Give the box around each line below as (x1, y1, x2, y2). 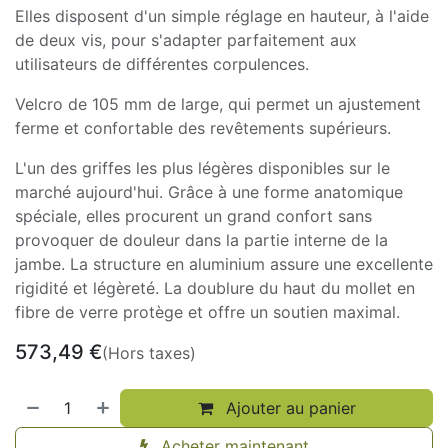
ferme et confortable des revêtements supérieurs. (15, 117, 391, 138)
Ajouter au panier (220, 397, 356, 418)
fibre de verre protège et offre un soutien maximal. (15, 301, 400, 322)
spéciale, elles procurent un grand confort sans (15, 205, 372, 226)
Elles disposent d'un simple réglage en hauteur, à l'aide (15, 5, 429, 26)
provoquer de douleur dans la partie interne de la (15, 229, 388, 250)
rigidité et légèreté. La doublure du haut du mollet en (15, 277, 415, 298)
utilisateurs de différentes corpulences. (15, 53, 309, 74)
